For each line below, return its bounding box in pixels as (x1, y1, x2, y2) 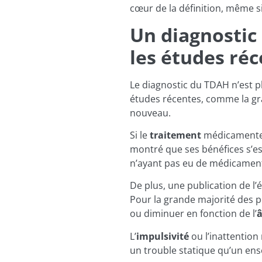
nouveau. (130, 106, 171, 119)
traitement (150, 128, 201, 142)
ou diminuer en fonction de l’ (130, 207, 257, 220)
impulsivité (136, 229, 189, 243)
